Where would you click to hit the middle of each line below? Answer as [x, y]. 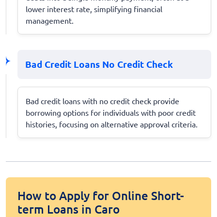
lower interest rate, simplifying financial [94, 8]
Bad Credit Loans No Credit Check [99, 64]
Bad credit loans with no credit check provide [102, 101]
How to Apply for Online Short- [101, 195]
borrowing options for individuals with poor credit [111, 112]
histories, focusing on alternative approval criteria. [112, 124]
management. [50, 20]
